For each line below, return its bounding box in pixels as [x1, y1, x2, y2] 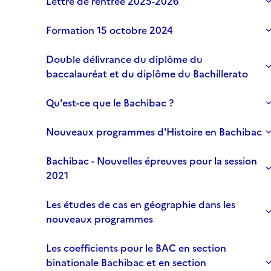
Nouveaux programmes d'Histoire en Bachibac [46, 125, 262, 140]
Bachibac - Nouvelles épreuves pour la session [46, 154, 257, 169]
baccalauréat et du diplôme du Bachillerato [46, 67, 248, 82]
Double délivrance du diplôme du [46, 52, 203, 67]
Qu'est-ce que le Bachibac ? [46, 96, 174, 111]
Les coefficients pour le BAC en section [46, 241, 226, 256]
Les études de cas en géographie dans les [46, 197, 235, 212]
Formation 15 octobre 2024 [46, 23, 173, 38]
